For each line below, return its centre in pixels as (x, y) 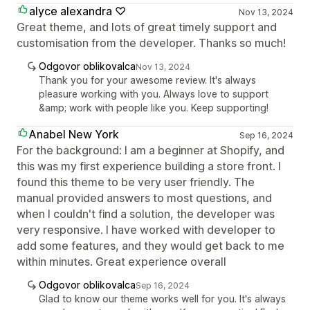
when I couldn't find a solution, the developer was (146, 214)
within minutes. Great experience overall (121, 262)
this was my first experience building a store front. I (149, 166)
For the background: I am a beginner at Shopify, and (151, 150)
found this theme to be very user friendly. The (136, 182)
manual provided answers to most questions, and (144, 198)
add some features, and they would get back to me (151, 246)
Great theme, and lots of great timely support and (147, 27)
